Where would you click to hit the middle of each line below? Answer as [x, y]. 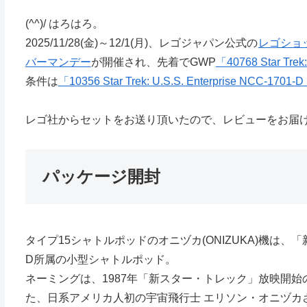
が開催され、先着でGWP [153, 62]
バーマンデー [58, 62]
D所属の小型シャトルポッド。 [100, 260]
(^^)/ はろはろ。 [64, 23]
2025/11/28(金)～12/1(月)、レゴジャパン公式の [141, 42]
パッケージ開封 [101, 177]
